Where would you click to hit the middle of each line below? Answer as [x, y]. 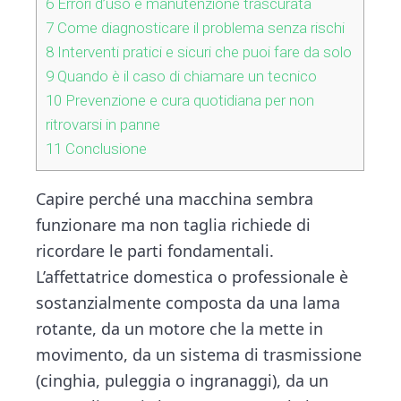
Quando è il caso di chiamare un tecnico [186, 77]
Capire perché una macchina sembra [175, 199]
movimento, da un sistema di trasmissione [199, 355]
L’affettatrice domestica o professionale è [192, 277]
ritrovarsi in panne [103, 125]
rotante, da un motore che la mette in [180, 329]
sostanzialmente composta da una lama [188, 303]
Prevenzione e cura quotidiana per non [188, 101]
